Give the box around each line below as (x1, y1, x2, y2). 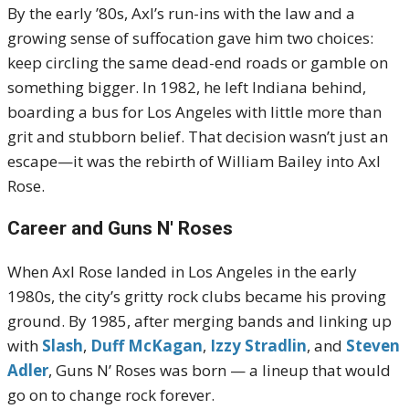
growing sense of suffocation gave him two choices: (7, 27, 373, 48)
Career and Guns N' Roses (7, 217, 233, 239)
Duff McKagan (90, 335, 203, 356)
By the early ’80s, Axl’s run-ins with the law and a (7, 3, 355, 24)
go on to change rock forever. (7, 384, 215, 405)
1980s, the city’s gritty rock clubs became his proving (7, 286, 386, 307)
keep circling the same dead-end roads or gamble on (7, 52, 388, 73)
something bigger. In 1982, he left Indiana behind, (7, 77, 366, 98)
